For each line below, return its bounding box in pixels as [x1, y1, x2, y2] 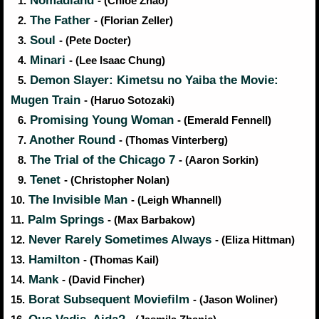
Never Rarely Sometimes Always [25, 233, 215, 247]
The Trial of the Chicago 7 [26, 153, 179, 167]
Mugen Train [11, 93, 84, 108]
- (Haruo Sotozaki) [84, 95, 174, 107]
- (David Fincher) [62, 274, 145, 286]
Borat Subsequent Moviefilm [25, 293, 193, 307]
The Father [26, 14, 94, 28]
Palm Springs [24, 213, 108, 227]
